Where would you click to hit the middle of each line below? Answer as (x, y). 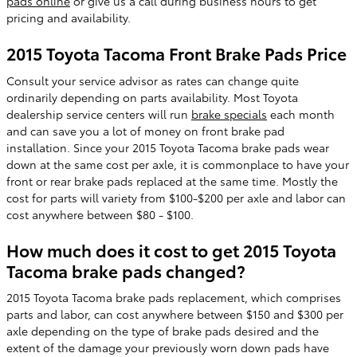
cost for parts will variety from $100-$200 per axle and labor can (176, 197)
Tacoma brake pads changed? (126, 270)
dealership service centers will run (99, 114)
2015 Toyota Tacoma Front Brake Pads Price (177, 53)
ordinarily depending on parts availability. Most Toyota (152, 97)
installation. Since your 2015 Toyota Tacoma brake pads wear (168, 147)
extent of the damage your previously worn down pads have (168, 347)
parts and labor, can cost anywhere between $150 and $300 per (175, 314)
